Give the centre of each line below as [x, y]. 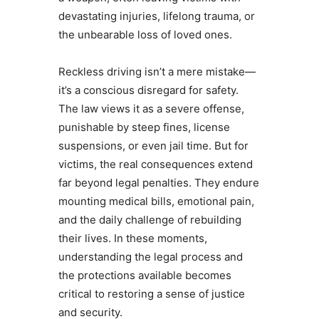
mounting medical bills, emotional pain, [156, 201]
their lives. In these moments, [132, 238]
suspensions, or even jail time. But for [153, 145]
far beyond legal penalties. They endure [158, 182]
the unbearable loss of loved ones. [145, 34]
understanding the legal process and [150, 256]
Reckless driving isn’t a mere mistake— [157, 71]
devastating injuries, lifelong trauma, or [156, 16]
